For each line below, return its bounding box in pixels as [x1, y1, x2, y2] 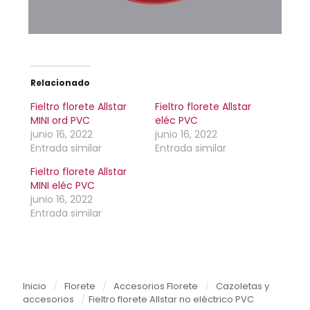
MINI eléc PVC [30, 178, 95, 192]
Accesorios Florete [113, 279, 198, 293]
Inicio [23, 279, 46, 293]
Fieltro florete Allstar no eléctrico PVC [89, 292, 254, 306]
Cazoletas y [216, 279, 269, 293]
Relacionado [30, 76, 91, 89]
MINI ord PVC [30, 113, 91, 127]
